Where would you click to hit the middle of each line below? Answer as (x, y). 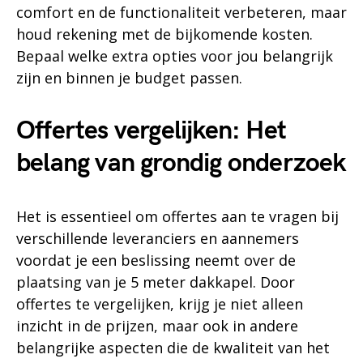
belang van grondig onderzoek (181, 163)
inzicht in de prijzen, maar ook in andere (157, 325)
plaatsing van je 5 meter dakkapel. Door (156, 282)
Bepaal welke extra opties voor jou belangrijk (175, 56)
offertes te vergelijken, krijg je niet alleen (160, 303)
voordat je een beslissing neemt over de (156, 260)
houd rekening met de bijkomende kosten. (164, 34)
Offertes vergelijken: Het (152, 130)
